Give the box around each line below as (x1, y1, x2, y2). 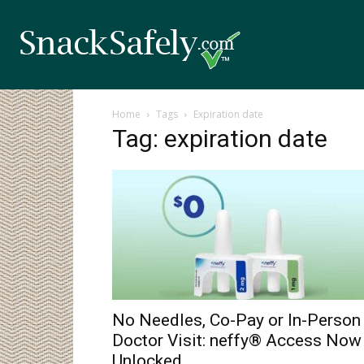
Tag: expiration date (112, 124, 327, 153)
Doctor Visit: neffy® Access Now (112, 331, 362, 350)
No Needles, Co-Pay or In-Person (112, 310, 361, 330)
